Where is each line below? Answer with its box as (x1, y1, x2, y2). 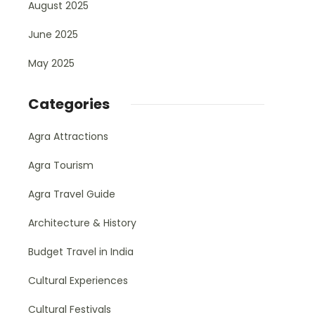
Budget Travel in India (28, 245, 134, 259)
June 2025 (28, 27, 78, 41)
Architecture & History (28, 216, 136, 230)
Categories (28, 94, 110, 114)
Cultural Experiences (28, 274, 128, 288)
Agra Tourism (28, 158, 94, 172)
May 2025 (28, 56, 75, 70)
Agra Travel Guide (28, 187, 115, 201)
